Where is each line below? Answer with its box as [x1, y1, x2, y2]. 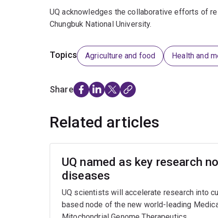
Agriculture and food [85, 51, 156, 61]
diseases [62, 169, 110, 183]
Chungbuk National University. [50, 19, 152, 29]
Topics [50, 50, 77, 60]
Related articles [50, 113, 160, 132]
